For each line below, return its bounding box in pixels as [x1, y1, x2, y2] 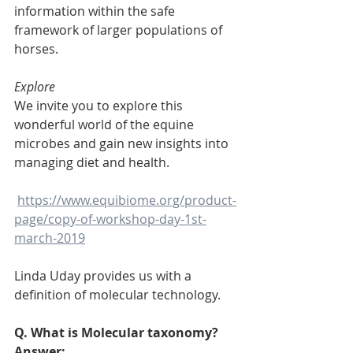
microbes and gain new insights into [14, 135, 232, 153]
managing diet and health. [14, 154, 169, 172]
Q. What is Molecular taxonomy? [14, 324, 218, 342]
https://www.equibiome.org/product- [17, 191, 236, 210]
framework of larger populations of [14, 21, 225, 39]
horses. [14, 40, 58, 58]
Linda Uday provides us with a [14, 267, 195, 285]
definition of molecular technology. [14, 286, 221, 304]
